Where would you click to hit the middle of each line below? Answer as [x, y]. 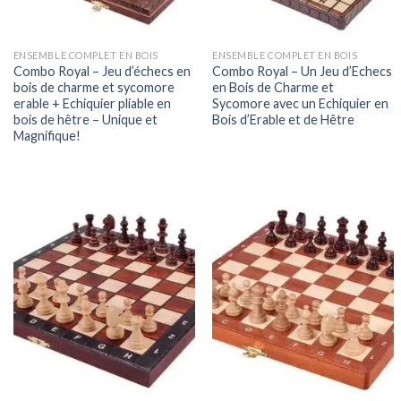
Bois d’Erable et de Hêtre [284, 119]
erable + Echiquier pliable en [92, 103]
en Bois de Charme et [273, 87]
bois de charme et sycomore [94, 87]
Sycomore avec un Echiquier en [301, 103]
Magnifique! [47, 135]
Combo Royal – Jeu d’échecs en [102, 71]
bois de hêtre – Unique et [85, 119]
